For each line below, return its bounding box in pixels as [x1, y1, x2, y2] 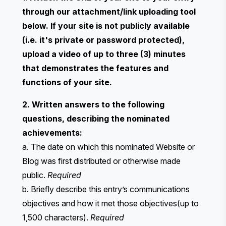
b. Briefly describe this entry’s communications [22, 184, 190, 194]
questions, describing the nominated [22, 113, 169, 124]
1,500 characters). [22, 212, 90, 222]
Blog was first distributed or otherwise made [22, 155, 181, 166]
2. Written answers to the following [22, 99, 164, 109]
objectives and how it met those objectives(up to [22, 198, 199, 208]
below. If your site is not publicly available [22, 20, 190, 31]
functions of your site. [22, 77, 112, 87]
